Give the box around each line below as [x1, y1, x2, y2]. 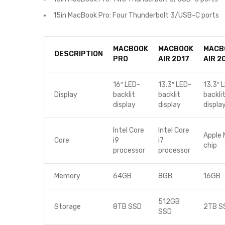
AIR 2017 [158, 55, 189, 63]
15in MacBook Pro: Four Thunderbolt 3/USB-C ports [53, 11, 219, 20]
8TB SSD [113, 202, 142, 211]
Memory [54, 172, 80, 180]
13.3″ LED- [158, 80, 191, 89]
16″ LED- [113, 80, 140, 89]
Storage [54, 202, 81, 211]
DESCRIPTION [54, 50, 103, 58]
